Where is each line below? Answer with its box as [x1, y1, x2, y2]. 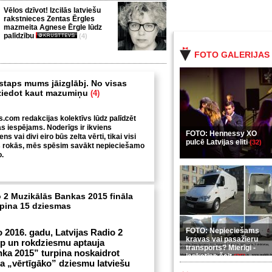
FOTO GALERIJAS [194, 50, 270, 59]
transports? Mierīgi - [186, 243, 256, 252]
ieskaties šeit [186, 252, 234, 260]
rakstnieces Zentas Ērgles [4, 15, 95, 23]
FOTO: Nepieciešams [186, 226, 259, 235]
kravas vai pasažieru [186, 235, 258, 243]
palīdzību [4, 32, 36, 40]
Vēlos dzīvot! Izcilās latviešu [4, 6, 101, 15]
